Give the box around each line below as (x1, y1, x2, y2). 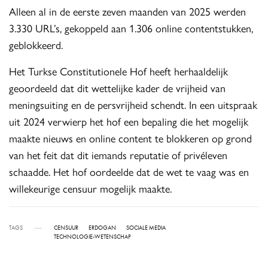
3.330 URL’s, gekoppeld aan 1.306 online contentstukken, (9, 20, 254, 36)
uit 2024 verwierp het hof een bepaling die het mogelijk (9, 114, 249, 129)
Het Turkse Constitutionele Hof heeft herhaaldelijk (9, 63, 229, 79)
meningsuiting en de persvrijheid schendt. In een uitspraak (9, 97, 258, 112)
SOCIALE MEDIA (126, 224, 166, 232)
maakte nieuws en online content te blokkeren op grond (9, 130, 252, 146)
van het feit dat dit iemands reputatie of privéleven (9, 147, 228, 163)
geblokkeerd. (9, 37, 63, 53)
